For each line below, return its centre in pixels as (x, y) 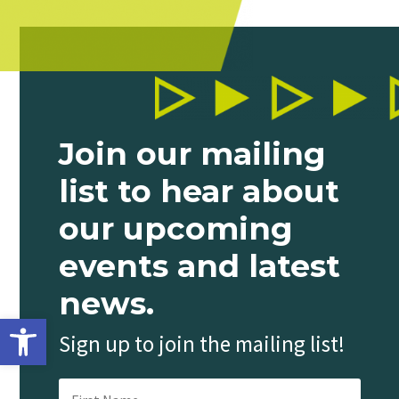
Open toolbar (53, 326)
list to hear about (199, 191)
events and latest (199, 266)
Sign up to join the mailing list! (201, 344)
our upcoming (175, 229)
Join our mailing (192, 154)
